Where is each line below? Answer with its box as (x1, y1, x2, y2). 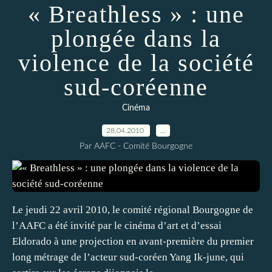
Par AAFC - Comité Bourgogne (80, 142, 192, 151)
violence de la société (18, 49, 254, 76)
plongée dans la (51, 25, 221, 52)
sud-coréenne (64, 73, 208, 101)
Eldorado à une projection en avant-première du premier (12, 236, 254, 247)
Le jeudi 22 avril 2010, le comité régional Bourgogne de (12, 204, 253, 216)
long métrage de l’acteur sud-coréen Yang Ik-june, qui (12, 251, 244, 263)
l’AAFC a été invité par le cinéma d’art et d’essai (12, 220, 222, 231)
